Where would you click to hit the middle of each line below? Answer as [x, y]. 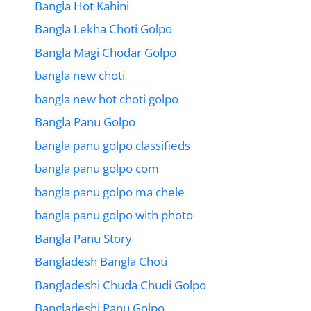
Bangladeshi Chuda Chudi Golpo [120, 285]
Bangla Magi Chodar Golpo [106, 52]
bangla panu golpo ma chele [110, 192]
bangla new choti [80, 76]
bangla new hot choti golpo [107, 99]
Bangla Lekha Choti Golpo [103, 29]
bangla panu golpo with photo [114, 215]
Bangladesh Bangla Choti [101, 262]
